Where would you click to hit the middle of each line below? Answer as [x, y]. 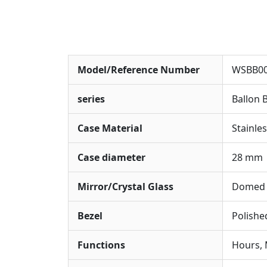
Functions [101, 245]
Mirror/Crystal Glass [125, 187]
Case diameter [111, 158]
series [91, 99]
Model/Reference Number [139, 70]
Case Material [110, 128]
